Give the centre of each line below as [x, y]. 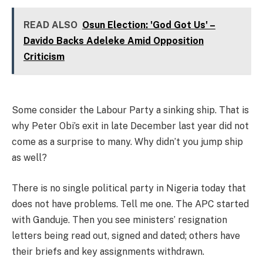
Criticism [44, 57]
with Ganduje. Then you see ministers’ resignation [119, 220]
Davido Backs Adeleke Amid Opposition [113, 41]
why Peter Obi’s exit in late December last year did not [130, 126]
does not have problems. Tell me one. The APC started [130, 204]
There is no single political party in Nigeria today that [129, 188]
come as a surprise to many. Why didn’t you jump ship [127, 142]
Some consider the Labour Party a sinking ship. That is [130, 110]
